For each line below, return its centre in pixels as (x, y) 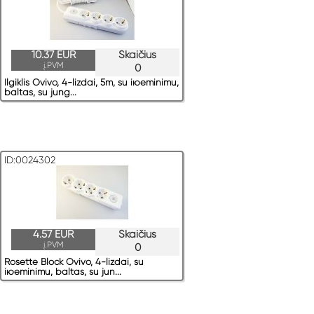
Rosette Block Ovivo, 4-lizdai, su (74, 262)
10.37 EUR (53, 55)
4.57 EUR (53, 234)
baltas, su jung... (40, 93)
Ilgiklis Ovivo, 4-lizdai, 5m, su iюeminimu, (91, 83)
